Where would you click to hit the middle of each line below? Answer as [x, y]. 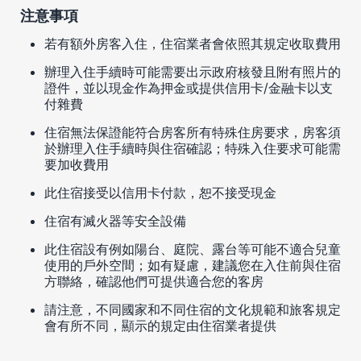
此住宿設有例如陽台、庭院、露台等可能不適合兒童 [193, 249]
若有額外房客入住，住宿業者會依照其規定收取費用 [193, 43]
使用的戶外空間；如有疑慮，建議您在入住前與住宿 [193, 265]
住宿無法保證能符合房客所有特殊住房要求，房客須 [193, 132]
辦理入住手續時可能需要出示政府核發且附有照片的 [193, 71]
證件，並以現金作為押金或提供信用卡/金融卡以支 [189, 87]
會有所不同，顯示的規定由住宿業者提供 [160, 325]
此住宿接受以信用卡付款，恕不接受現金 [160, 192]
